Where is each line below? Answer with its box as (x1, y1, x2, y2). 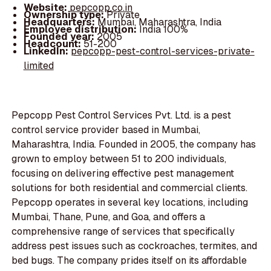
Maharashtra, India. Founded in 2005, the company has (11, 138, 256, 151)
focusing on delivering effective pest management (11, 167, 235, 180)
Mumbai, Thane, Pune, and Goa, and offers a (11, 211, 206, 224)
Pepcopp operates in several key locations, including (11, 196, 249, 209)
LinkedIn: (23, 44, 71, 57)
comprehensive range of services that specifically (11, 225, 235, 238)
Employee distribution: (23, 22, 139, 36)
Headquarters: (23, 15, 97, 28)
